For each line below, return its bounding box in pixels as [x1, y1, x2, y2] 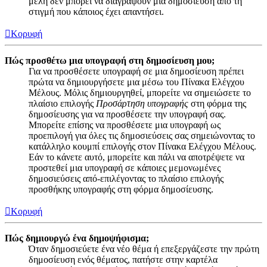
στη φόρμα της [188, 98, 246, 108]
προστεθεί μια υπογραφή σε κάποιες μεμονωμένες [29, 162, 221, 173]
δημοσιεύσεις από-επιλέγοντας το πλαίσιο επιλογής [29, 173, 223, 184]
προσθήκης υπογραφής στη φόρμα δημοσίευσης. [29, 184, 213, 194]
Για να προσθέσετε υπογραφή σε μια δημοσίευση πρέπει [29, 66, 244, 76]
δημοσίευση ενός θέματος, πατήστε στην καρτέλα [29, 254, 218, 265]
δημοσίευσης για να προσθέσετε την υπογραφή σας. [29, 108, 226, 119]
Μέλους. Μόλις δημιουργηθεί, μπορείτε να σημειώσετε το [29, 87, 251, 98]
